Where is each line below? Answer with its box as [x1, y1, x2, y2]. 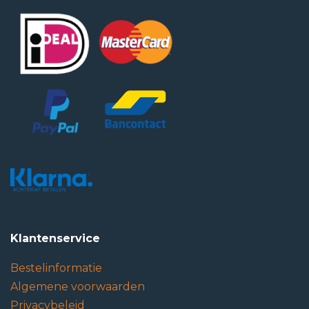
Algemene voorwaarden [10, 280, 145, 293]
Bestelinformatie [10, 261, 102, 275]
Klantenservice [10, 232, 100, 245]
